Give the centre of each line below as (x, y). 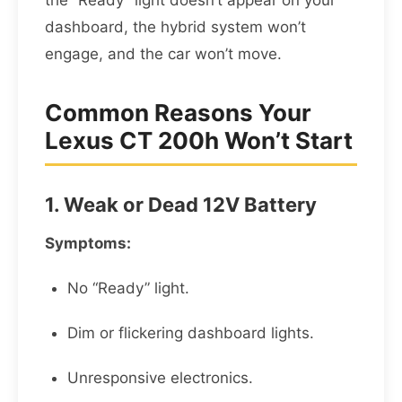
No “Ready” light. (128, 288)
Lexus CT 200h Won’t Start (199, 141)
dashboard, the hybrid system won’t (175, 27)
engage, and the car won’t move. (163, 54)
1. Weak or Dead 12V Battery (181, 205)
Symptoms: (88, 244)
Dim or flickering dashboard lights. (191, 333)
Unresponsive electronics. (160, 378)
